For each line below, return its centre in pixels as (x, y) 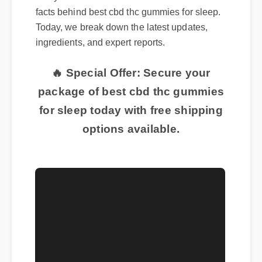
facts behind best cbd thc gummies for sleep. (131, 18)
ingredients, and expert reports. (103, 49)
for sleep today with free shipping (132, 114)
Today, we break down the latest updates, (124, 34)
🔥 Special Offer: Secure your (132, 76)
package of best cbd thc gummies (132, 95)
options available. (132, 133)
